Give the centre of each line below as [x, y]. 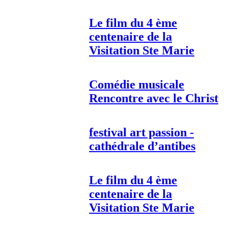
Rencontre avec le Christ [154, 98]
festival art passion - [141, 133]
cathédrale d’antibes [142, 146]
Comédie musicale [137, 85]
